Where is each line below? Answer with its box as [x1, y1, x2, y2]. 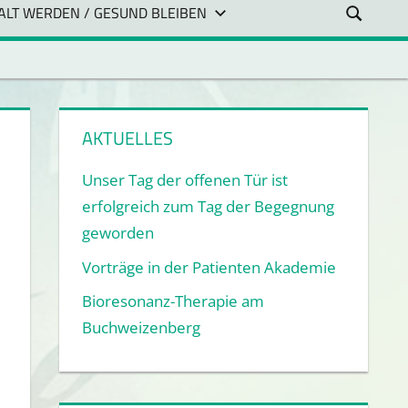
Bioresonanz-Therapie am [82, 291, 265, 312]
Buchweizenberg [82, 317, 201, 339]
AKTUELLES [82, 124, 174, 153]
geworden [82, 222, 155, 244]
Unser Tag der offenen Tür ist [82, 169, 289, 191]
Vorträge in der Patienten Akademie [82, 256, 337, 278]
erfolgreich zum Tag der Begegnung [82, 196, 335, 218]
